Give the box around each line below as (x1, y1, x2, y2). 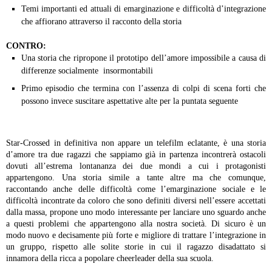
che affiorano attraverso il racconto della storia (21, 17, 182, 27)
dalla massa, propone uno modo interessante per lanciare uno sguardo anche (6, 208, 266, 217)
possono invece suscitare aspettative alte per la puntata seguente (21, 97, 238, 106)
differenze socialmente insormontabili (21, 66, 153, 76)
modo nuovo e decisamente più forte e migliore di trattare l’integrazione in (6, 231, 266, 240)
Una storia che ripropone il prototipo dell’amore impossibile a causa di (21, 53, 266, 63)
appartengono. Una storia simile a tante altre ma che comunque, (6, 173, 266, 183)
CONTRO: (6, 41, 46, 51)
